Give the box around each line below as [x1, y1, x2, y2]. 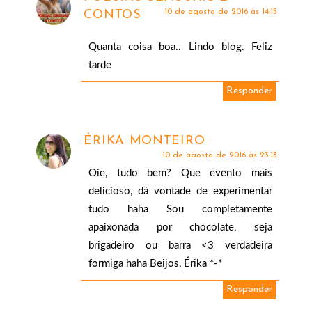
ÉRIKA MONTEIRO [84, 134, 205, 148]
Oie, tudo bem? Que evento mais [88, 168, 272, 179]
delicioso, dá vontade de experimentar [88, 186, 272, 197]
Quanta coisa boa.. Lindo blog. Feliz [88, 42, 272, 53]
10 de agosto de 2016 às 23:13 [162, 151, 277, 160]
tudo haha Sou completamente [88, 204, 272, 215]
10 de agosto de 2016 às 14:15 [164, 8, 277, 17]
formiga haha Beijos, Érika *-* [88, 258, 223, 270]
